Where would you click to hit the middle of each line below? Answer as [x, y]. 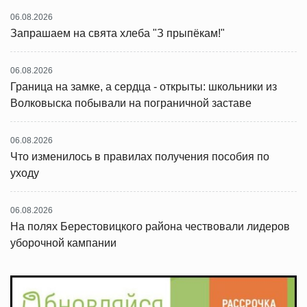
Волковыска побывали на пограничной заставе [131, 103]
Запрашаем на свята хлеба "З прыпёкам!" [118, 33]
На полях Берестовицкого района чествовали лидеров [150, 226]
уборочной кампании [63, 243]
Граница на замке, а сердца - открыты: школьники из [144, 87]
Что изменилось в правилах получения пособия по [140, 157]
